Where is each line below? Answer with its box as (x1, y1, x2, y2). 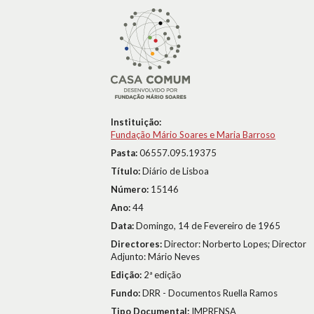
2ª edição (144, 269, 182, 280)
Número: (111, 184, 151, 195)
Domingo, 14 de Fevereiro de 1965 (136, 220, 280, 231)
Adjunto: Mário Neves (111, 251, 200, 262)
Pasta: (111, 147, 139, 158)
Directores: (111, 238, 164, 250)
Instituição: (111, 116, 161, 128)
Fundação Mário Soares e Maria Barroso (111, 129, 275, 140)
